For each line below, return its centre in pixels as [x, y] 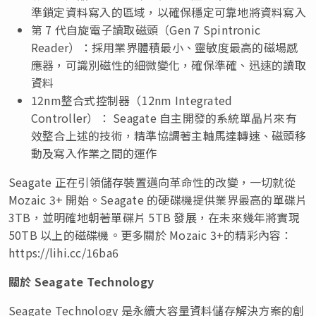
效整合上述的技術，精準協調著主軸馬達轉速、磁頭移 [169, 135]
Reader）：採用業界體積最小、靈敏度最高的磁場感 [165, 47]
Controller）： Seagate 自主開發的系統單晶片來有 [164, 117]
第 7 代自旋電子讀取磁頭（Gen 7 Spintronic [146, 29]
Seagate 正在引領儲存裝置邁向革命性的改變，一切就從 [152, 182]
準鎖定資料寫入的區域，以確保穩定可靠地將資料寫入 [169, 12]
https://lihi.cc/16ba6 [64, 252]
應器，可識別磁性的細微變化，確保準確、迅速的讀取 [169, 65]
